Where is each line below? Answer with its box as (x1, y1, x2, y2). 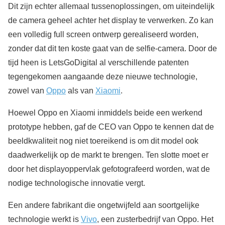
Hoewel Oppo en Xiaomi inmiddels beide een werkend (8, 108, 202, 117)
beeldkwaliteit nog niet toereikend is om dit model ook (8, 136, 198, 145)
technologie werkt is (8, 214, 81, 223)
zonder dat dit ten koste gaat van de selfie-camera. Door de (8, 44, 217, 53)
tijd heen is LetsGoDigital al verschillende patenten (8, 58, 189, 67)
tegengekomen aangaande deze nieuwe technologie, (8, 72, 197, 81)
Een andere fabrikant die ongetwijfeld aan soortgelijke (8, 200, 199, 209)
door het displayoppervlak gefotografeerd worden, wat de (8, 164, 210, 173)
